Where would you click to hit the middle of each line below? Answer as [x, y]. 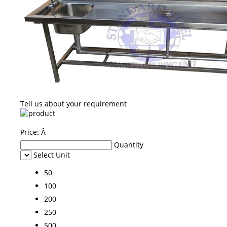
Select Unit [52, 155]
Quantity [129, 144]
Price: [31, 132]
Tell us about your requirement [73, 103]
